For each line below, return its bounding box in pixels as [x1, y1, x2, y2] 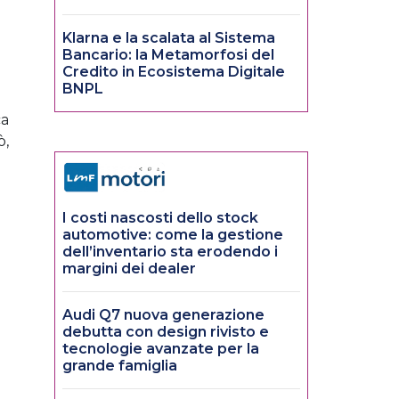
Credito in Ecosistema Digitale [62, 63, 285, 81]
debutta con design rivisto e [62, 323, 269, 341]
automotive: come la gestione [62, 226, 283, 244]
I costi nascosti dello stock [62, 209, 258, 227]
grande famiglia [62, 357, 177, 375]
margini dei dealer [62, 260, 196, 278]
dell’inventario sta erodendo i [62, 243, 278, 261]
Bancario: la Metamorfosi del [62, 46, 274, 64]
